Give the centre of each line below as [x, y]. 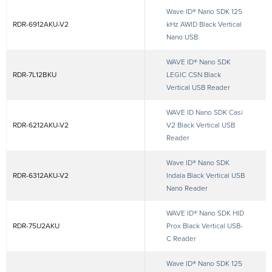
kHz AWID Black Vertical [204, 24]
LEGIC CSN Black [194, 75]
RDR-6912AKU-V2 [41, 24]
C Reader [181, 239]
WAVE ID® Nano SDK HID [205, 213]
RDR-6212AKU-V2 [41, 125]
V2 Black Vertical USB [201, 125]
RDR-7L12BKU [35, 75]
